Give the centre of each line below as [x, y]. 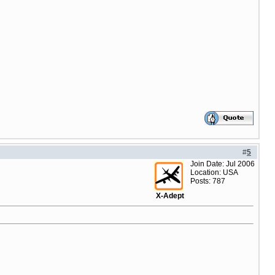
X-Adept [170, 196]
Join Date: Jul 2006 [223, 164]
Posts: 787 [208, 181]
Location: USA [214, 172]
